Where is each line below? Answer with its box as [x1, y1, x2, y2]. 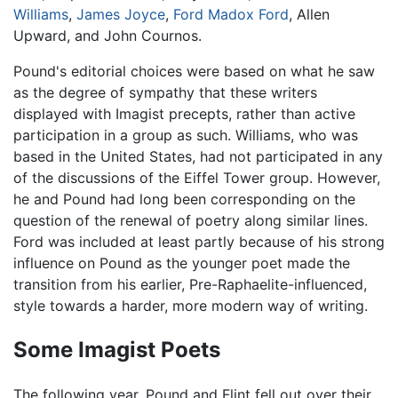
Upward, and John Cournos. [13, 26, 202, 44]
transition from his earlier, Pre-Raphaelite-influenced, [13, 275, 367, 293]
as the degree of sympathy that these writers [13, 83, 317, 101]
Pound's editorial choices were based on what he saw [13, 61, 375, 80]
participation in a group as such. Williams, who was [13, 125, 358, 144]
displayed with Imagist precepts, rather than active [13, 104, 355, 123]
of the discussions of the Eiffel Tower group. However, [13, 168, 380, 187]
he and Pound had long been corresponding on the [13, 189, 355, 208]
